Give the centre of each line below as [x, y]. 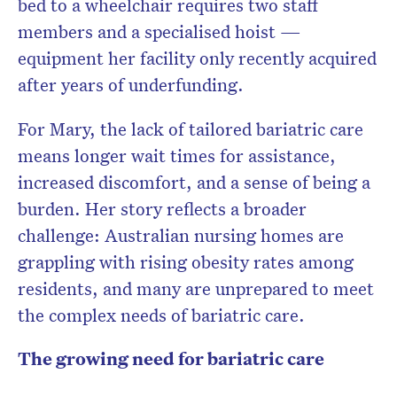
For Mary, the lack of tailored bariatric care [191, 129]
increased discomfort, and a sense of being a [194, 182]
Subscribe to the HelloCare [198, 91]
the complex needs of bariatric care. [161, 315]
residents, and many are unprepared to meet [196, 288]
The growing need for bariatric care [171, 359]
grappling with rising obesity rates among [186, 262]
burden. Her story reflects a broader [162, 209]
